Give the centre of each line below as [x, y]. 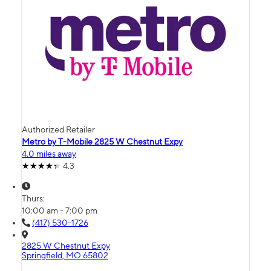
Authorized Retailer [58, 130]
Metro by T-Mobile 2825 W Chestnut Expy [102, 142]
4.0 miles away [49, 154]
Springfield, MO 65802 [65, 256]
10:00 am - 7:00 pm [60, 211]
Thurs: [34, 199]
